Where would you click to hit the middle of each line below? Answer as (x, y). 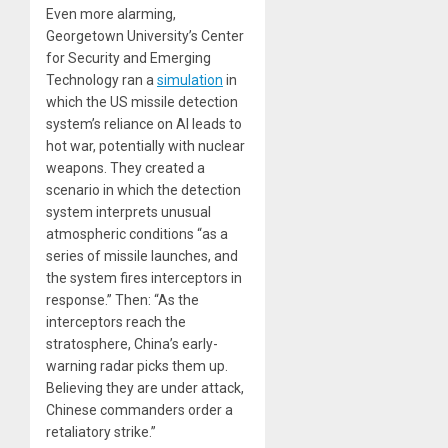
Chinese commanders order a (139, 409)
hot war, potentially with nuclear (145, 145)
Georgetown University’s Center (145, 35)
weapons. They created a (125, 167)
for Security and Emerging (128, 57)
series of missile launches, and (142, 255)
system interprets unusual (128, 211)
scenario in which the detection (143, 189)
